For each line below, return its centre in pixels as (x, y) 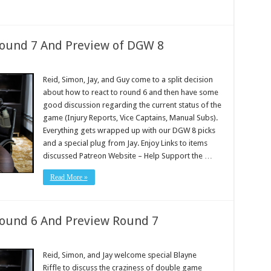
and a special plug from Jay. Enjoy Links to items (125, 143)
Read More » (69, 177)
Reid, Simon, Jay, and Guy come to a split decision (128, 80)
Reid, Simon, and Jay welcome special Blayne (119, 255)
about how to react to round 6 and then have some (130, 92)
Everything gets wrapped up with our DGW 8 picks (129, 130)
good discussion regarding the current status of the (132, 105)
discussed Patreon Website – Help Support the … (127, 156)
